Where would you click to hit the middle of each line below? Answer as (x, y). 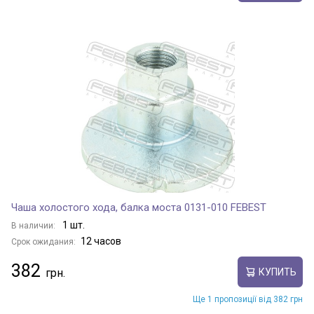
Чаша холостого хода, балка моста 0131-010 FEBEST (139, 207)
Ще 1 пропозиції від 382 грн (248, 299)
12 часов (101, 241)
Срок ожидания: (43, 242)
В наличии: (34, 226)
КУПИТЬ (277, 272)
